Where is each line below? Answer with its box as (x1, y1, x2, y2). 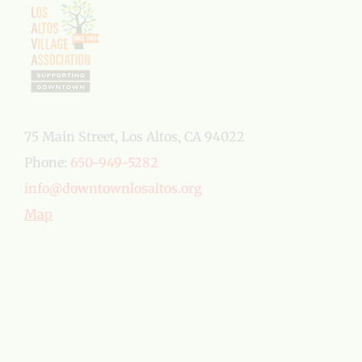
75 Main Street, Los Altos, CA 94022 (24, 128, 245, 145)
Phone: (24, 154, 70, 170)
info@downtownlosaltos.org (24, 180, 202, 196)
